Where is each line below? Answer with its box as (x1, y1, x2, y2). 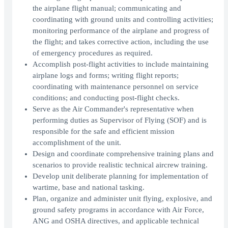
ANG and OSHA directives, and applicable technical (33, 217, 199, 225)
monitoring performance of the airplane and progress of (33, 26, 209, 35)
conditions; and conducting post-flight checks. (33, 94, 180, 102)
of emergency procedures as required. (33, 49, 153, 58)
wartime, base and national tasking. (33, 183, 145, 192)
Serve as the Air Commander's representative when (33, 105, 194, 113)
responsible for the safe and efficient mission (33, 127, 175, 136)
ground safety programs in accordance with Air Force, (33, 206, 204, 214)
